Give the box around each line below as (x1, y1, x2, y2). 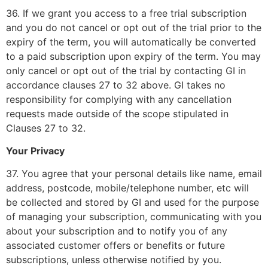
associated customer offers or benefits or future (6, 239, 225, 252)
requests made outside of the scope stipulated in (6, 107, 229, 120)
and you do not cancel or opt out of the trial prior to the (6, 21, 261, 33)
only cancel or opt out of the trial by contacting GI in (6, 64, 246, 77)
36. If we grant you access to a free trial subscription (6, 7, 246, 19)
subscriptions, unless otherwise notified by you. (6, 254, 221, 266)
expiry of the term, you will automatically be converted (6, 35, 256, 48)
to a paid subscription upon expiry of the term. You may (6, 50, 261, 62)
